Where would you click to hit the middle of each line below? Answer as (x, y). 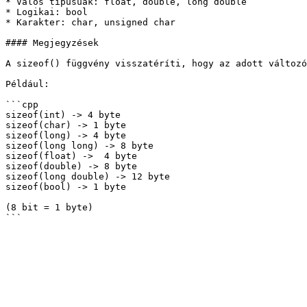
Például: (27, 84)
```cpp (22, 105)
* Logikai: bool (47, 12)
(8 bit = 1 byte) (49, 207)
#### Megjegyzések (52, 43)
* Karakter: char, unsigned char (90, 22)
